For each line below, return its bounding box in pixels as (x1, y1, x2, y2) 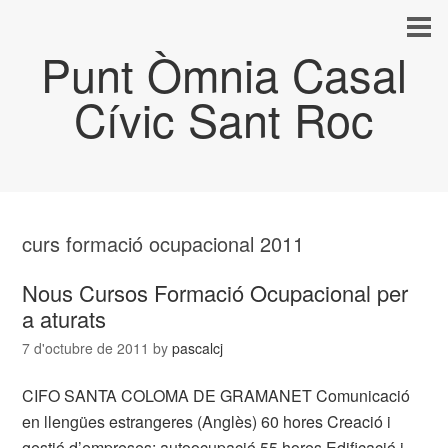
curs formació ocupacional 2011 (22, 229, 305, 258)
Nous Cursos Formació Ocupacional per (22, 277, 409, 308)
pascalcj (172, 338, 224, 358)
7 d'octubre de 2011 (22, 338, 150, 358)
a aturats (22, 303, 107, 334)
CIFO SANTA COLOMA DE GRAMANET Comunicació (22, 384, 411, 407)
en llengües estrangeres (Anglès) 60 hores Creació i (22, 410, 392, 433)
